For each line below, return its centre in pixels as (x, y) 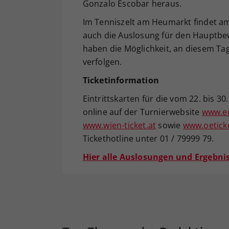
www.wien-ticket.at (119, 125)
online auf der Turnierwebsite (142, 112)
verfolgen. (102, 62)
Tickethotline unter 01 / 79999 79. (148, 138)
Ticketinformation (121, 80)
